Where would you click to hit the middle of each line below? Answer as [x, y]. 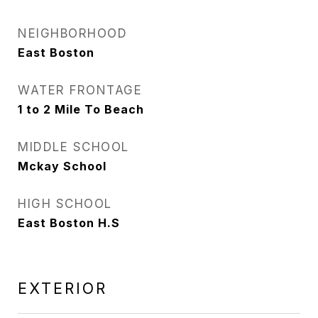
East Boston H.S [69, 223]
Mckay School [62, 166]
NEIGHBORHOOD [72, 33]
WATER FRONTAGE [80, 90]
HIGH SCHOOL [65, 204]
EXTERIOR [62, 289]
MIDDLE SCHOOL [73, 147]
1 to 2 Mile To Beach [81, 109]
